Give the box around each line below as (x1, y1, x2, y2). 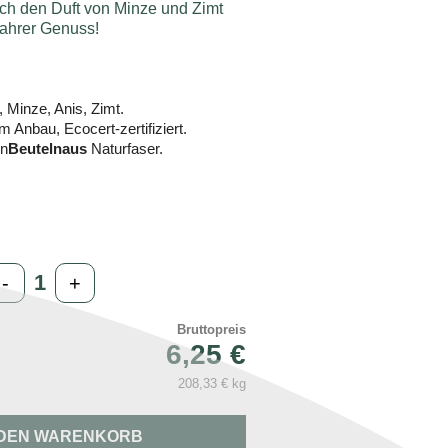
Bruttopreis (177, 321, 247, 337)
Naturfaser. (87, 139, 164, 157)
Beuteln (8, 139, 63, 157)
